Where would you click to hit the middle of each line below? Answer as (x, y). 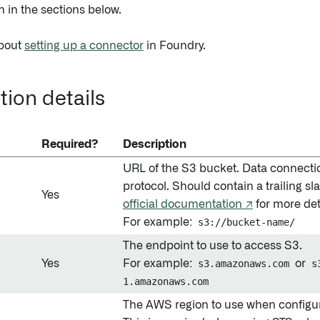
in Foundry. (175, 46)
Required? (70, 144)
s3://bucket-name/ (246, 222)
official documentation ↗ (188, 204)
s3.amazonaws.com (244, 264)
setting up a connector (84, 46)
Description (155, 144)
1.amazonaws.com (166, 281)
